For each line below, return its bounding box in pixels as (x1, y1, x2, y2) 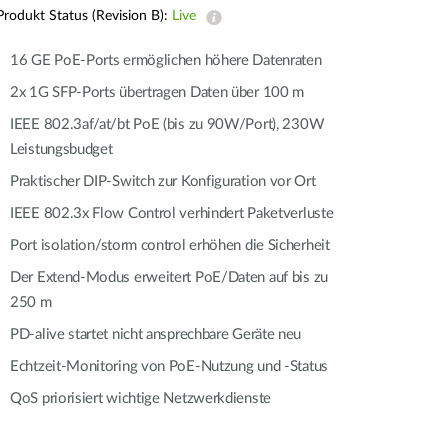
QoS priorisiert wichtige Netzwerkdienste (10, 391, 271, 406)
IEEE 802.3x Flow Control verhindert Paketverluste (10, 206, 334, 221)
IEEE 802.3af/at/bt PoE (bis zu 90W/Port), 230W (10, 117, 325, 132)
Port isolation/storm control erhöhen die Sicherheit (10, 238, 330, 253)
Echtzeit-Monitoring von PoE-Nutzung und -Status (10, 359, 328, 374)
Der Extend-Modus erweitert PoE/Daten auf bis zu (10, 270, 328, 285)
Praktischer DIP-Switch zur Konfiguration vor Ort (10, 174, 316, 189)
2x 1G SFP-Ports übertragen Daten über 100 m (10, 85, 305, 100)
